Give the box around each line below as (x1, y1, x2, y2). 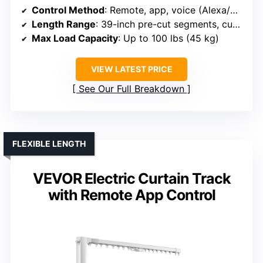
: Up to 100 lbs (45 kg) (118, 32, 219, 44)
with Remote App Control (48, 186, 215, 204)
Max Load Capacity (32, 32, 118, 44)
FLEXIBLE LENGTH (12, 139, 86, 149)
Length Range (32, 18, 96, 30)
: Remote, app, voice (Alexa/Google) (104, 4, 230, 16)
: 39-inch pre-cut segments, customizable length (96, 18, 232, 30)
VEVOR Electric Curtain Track (32, 170, 231, 187)
